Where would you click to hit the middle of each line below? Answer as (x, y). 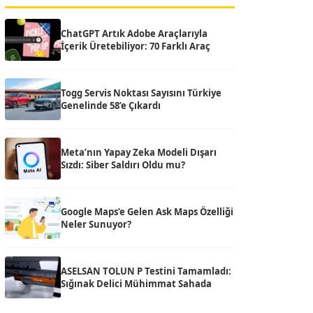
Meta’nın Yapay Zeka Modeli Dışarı (139, 152)
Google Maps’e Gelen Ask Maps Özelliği (147, 212)
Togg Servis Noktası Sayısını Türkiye (141, 93)
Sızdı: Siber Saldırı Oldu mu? (123, 165)
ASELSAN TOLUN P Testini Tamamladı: (146, 271)
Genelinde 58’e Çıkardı (111, 105)
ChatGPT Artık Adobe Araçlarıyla (134, 34)
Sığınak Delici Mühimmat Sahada (136, 284)
